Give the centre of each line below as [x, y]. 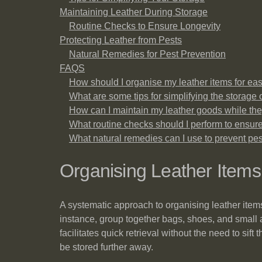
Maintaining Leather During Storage [134, 12]
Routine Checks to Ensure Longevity [145, 26]
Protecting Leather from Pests [121, 40]
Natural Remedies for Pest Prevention [147, 54]
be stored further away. [106, 247]
